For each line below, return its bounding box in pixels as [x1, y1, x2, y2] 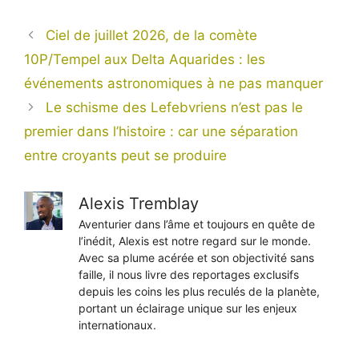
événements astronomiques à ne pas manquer [24, 75, 323, 91]
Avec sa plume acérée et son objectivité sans [79, 250, 314, 264]
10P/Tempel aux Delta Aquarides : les [24, 50, 265, 67]
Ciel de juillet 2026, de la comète [46, 26, 258, 43]
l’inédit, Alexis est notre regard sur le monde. [79, 233, 311, 248]
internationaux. [79, 317, 156, 332]
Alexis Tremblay [79, 193, 199, 213]
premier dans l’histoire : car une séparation [24, 123, 298, 139]
